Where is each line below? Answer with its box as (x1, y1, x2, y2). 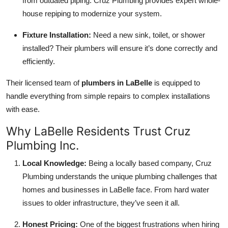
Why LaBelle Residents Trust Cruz (6, 124, 190, 139)
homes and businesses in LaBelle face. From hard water (22, 185, 209, 194)
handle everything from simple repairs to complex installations (6, 92, 210, 101)
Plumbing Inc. (6, 138, 79, 153)
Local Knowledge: (22, 159, 87, 168)
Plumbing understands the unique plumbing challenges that (22, 172, 217, 181)
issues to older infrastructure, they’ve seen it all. (22, 198, 180, 208)
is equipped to (152, 78, 200, 88)
